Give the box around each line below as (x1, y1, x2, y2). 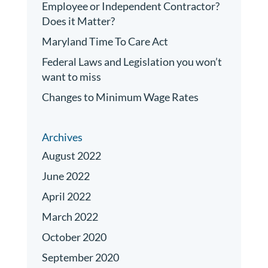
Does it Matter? (41, 14, 115, 28)
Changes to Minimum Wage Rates (41, 90, 199, 104)
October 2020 (41, 230, 106, 243)
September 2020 (41, 250, 119, 264)
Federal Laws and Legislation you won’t (41, 55, 222, 69)
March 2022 (41, 209, 98, 223)
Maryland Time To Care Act (41, 35, 168, 48)
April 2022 (41, 189, 91, 203)
